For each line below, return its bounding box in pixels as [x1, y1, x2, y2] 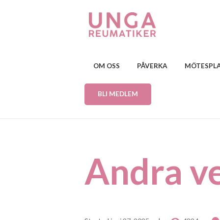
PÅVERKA [137, 61, 167, 70]
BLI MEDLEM [98, 90, 138, 98]
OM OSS [93, 61, 120, 70]
